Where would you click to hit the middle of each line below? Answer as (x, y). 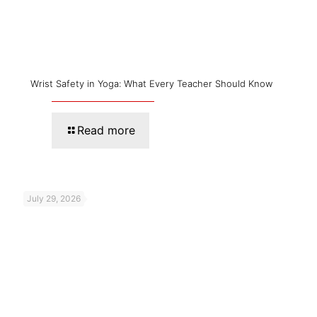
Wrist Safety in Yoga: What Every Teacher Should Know (151, 83)
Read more (106, 130)
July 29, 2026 (54, 198)
